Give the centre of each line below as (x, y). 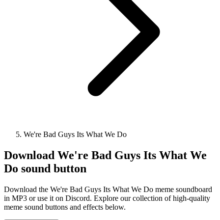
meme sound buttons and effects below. (65, 207)
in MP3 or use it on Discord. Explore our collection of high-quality (107, 198)
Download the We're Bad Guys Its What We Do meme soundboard (108, 189)
